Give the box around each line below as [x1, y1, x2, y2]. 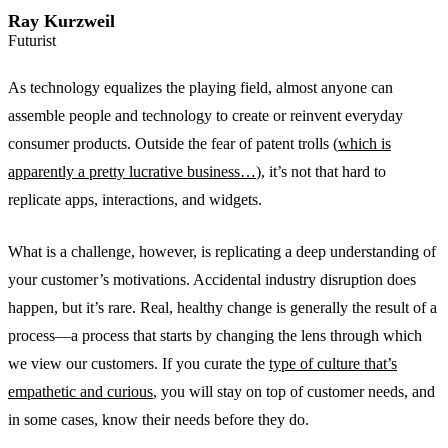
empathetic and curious [8, 382, 153, 400]
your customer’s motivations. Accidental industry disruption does [8, 270, 416, 288]
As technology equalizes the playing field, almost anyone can [8, 78, 393, 96]
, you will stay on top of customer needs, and [153, 382, 435, 400]
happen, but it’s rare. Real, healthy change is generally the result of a [8, 298, 437, 316]
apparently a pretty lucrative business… [8, 162, 256, 180]
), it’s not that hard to [256, 162, 386, 180]
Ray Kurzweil [8, 10, 115, 31]
